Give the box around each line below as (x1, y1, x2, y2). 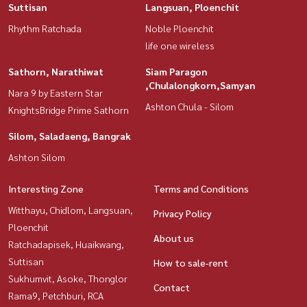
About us (153, 232, 194, 245)
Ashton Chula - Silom (145, 100, 234, 113)
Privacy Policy (153, 207, 212, 220)
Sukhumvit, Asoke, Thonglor (8, 272, 127, 285)
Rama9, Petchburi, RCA (8, 289, 103, 302)
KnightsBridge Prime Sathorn (8, 103, 129, 116)
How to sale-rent (153, 256, 228, 269)
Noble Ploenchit (145, 22, 214, 35)
